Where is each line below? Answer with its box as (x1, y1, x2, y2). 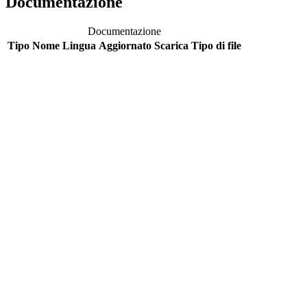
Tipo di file (191, 39, 241, 51)
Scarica (154, 39, 188, 51)
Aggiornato (99, 39, 151, 51)
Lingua (62, 39, 96, 51)
